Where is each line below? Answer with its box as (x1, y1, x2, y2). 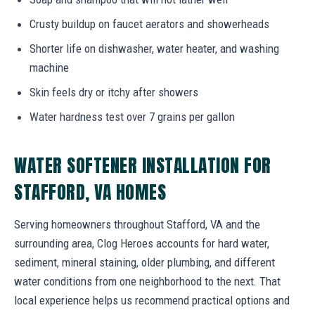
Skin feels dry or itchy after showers (30, 84, 198, 99)
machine (30, 60, 69, 75)
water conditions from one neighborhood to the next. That (14, 274, 281, 288)
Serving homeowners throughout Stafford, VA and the (14, 217, 260, 231)
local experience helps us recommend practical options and (14, 292, 290, 307)
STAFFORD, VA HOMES (14, 178, 167, 205)
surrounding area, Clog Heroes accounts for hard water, (14, 236, 269, 250)
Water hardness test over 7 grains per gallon (30, 109, 235, 124)
